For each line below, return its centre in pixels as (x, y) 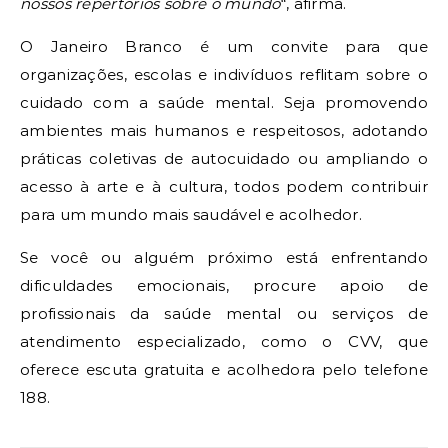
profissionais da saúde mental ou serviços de (224, 313)
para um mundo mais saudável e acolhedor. (193, 214)
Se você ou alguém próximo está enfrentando (224, 257)
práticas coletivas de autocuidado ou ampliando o (224, 158)
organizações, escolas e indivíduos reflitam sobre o (224, 74)
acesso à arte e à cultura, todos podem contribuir (224, 186)
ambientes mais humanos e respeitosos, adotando (224, 130)
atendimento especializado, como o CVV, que (224, 341)
